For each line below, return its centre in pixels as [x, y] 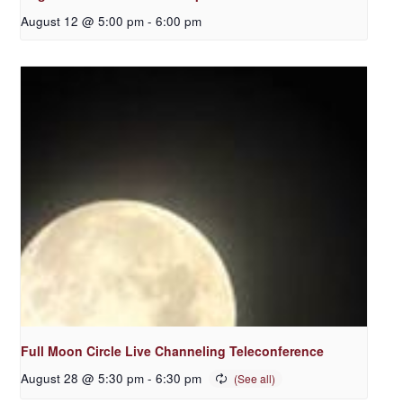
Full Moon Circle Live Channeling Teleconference [173, 351]
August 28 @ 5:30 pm [83, 378]
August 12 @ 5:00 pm [83, 22]
